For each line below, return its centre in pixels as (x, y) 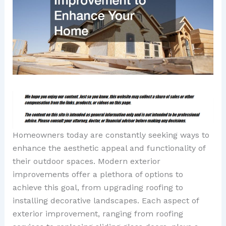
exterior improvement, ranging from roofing (98, 213)
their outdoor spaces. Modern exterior (86, 161)
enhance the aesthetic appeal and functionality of (109, 148)
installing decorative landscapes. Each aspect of (105, 200)
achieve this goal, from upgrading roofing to (98, 187)
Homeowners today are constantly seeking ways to (111, 135)
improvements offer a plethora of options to (98, 174)
